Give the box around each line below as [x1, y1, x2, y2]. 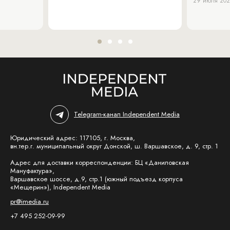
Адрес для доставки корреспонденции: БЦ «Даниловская [10, 158, 189, 167]
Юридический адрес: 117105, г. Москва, [10, 133, 135, 143]
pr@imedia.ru [10, 197, 49, 206]
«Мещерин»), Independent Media [10, 182, 110, 192]
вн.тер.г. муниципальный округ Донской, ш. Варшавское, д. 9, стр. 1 [10, 141, 218, 151]
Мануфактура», [10, 166, 54, 176]
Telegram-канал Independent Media [74, 109, 180, 119]
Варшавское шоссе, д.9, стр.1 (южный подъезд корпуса [10, 174, 183, 184]
